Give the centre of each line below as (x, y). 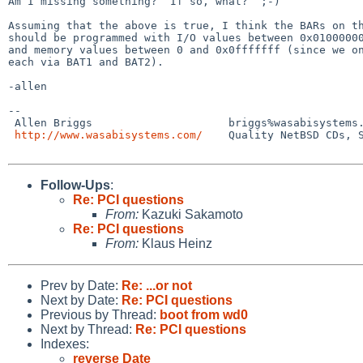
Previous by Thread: (100, 314)
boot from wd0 (204, 314)
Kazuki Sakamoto (191, 214)
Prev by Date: (81, 285)
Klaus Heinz (175, 243)
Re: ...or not (157, 285)
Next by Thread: (88, 329)
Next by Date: (81, 300)
